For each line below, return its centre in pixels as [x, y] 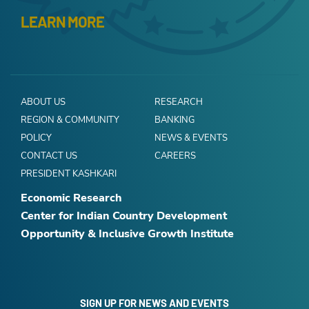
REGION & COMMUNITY [70, 120]
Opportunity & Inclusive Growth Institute [127, 234]
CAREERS [175, 156]
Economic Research [71, 198]
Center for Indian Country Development [124, 216]
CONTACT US [49, 156]
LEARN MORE [62, 22]
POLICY [36, 138]
